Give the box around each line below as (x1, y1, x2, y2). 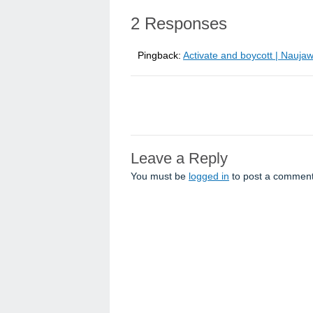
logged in (189, 170, 229, 182)
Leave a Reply (131, 150, 228, 168)
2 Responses (131, 14, 227, 34)
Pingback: (138, 50, 183, 61)
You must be (131, 170, 189, 182)
